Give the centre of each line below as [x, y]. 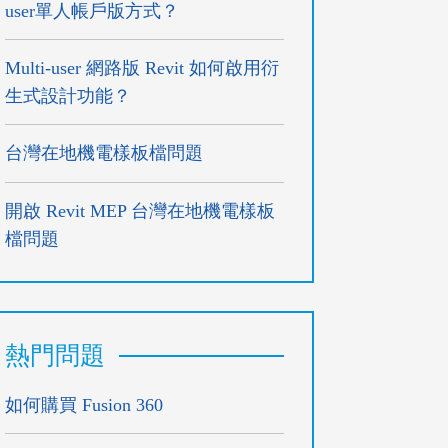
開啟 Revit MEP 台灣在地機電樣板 [140, 210]
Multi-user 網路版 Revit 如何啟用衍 [142, 67]
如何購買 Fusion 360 [84, 404]
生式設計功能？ [68, 95]
